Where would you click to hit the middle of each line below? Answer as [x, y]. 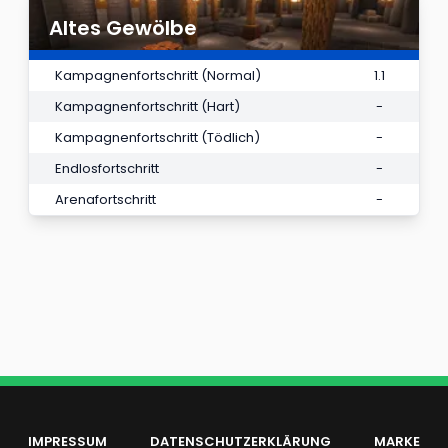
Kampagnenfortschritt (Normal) [158, 75]
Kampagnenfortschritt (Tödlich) [157, 137]
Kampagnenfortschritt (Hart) [147, 106]
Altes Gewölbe [123, 27]
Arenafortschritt [105, 199]
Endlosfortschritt [107, 168]
